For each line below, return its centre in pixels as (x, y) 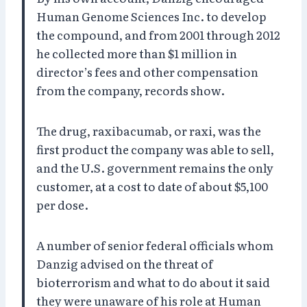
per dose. (62, 204)
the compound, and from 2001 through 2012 (158, 34)
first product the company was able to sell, (155, 149)
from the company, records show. (131, 90)
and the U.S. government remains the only (155, 167)
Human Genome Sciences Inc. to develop (151, 16)
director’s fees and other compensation (147, 71)
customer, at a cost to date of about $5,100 (152, 186)
